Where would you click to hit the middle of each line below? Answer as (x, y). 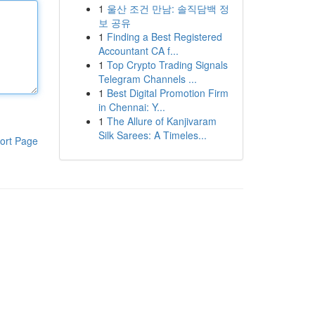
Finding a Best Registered (164, 37)
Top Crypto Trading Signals (167, 65)
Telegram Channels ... (147, 79)
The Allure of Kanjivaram (161, 121)
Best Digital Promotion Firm (167, 93)
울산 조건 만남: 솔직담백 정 (168, 8)
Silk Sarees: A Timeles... (152, 135)
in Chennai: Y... (131, 107)
